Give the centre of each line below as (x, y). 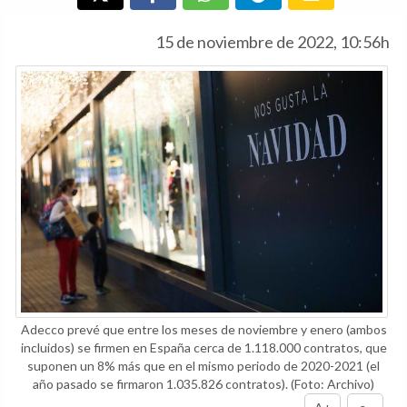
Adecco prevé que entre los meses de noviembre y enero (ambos (203, 329)
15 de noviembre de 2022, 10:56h (273, 42)
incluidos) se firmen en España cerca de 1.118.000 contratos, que (203, 347)
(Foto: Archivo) (333, 383)
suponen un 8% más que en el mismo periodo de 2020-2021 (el (203, 365)
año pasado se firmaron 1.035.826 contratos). (162, 383)
